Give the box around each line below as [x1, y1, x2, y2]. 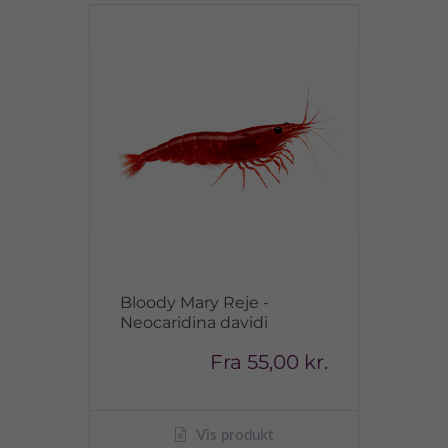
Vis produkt [193, 428, 273, 443]
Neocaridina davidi [120, 313, 268, 332]
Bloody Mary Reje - [120, 293, 269, 312]
